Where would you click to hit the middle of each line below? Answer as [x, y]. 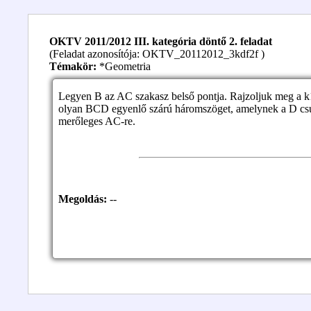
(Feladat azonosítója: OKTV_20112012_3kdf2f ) [157, 54]
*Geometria [124, 66]
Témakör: [73, 66]
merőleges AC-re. [97, 121]
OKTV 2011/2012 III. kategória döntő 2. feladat [161, 41]
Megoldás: [83, 199]
